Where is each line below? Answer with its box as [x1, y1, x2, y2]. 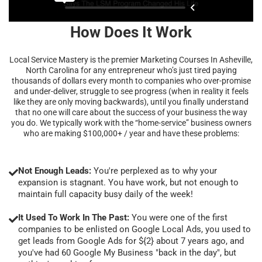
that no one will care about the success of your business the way [15, 107, 247, 117]
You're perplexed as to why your [91, 165, 217, 176]
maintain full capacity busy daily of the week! [18, 188, 193, 199]
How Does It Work [70, 23, 192, 41]
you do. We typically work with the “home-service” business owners [11, 118, 251, 127]
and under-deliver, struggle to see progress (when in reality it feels [13, 86, 249, 96]
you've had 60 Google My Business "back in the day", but [18, 247, 236, 258]
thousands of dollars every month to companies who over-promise [11, 75, 251, 85]
